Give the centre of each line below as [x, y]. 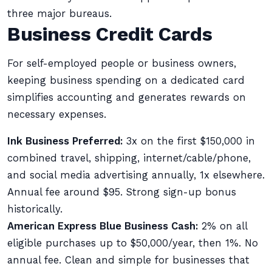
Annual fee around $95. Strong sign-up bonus [122, 192]
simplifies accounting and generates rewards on [127, 97]
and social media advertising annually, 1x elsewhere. [136, 175]
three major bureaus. [59, 14]
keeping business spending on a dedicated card [126, 80]
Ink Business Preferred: [65, 141]
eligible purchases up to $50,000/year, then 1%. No [133, 243]
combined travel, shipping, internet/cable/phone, [129, 158]
